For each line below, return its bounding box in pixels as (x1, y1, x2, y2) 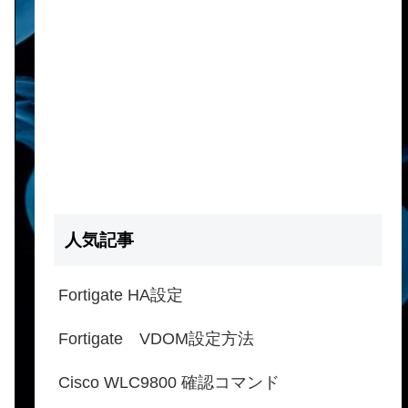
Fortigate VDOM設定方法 (58, 330, 255, 349)
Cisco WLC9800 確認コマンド (58, 372, 280, 392)
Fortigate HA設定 (58, 286, 184, 305)
